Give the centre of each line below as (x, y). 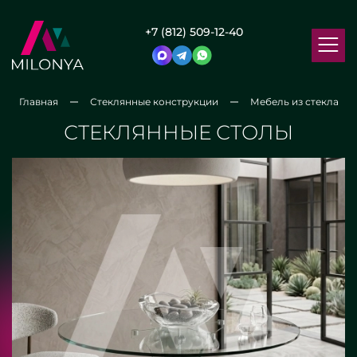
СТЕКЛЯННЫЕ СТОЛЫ (178, 132)
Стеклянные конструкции (154, 102)
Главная (38, 102)
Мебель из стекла (294, 102)
